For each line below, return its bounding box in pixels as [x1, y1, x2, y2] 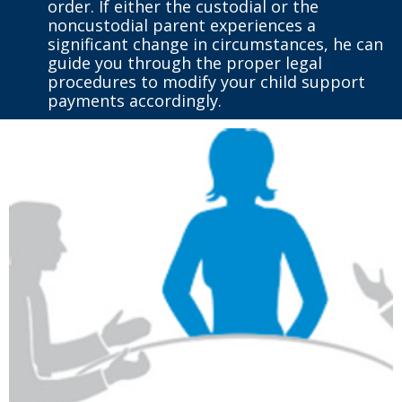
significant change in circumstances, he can [47, 32, 383, 55]
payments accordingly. [47, 89, 222, 111]
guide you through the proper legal [47, 51, 322, 74]
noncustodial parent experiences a [47, 13, 316, 36]
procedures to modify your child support [47, 70, 365, 92]
